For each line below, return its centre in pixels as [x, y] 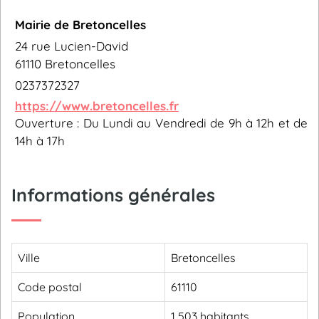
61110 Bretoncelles [65, 64]
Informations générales [113, 195]
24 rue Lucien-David [72, 46]
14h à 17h [40, 141]
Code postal [50, 287]
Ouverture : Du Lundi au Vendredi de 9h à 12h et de [161, 123]
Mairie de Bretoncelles [80, 25]
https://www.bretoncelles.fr [97, 106]
